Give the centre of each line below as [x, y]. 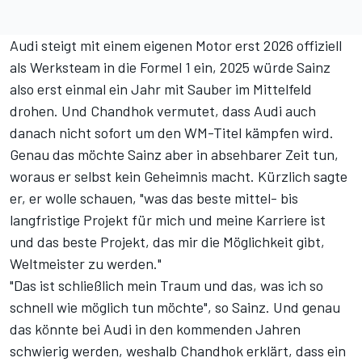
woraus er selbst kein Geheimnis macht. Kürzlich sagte [179, 177]
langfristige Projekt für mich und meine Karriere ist [168, 220]
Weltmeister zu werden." [86, 264]
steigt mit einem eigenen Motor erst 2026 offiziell [192, 46]
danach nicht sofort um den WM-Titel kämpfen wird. [172, 133]
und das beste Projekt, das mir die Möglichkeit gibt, [167, 242]
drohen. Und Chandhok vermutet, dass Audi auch [163, 111]
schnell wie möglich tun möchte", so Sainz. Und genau [175, 307]
